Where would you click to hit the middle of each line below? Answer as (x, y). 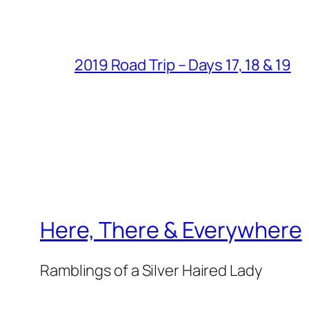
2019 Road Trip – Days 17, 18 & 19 (183, 65)
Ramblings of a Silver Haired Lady (151, 271)
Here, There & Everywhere (171, 229)
